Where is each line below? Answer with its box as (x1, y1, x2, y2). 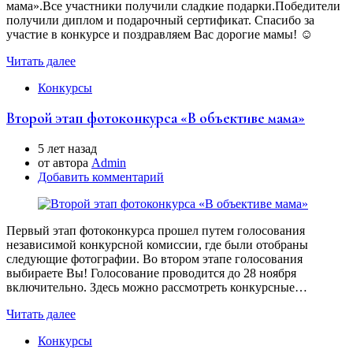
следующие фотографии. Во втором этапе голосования (6, 252, 303, 266)
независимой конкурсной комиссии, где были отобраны (6, 238, 308, 252)
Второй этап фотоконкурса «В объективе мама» (6, 110, 305, 128)
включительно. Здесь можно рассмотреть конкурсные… (6, 281, 307, 295)
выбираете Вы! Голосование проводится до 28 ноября (6, 266, 296, 281)
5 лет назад (38, 142, 97, 156)
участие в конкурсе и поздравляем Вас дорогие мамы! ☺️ (6, 27, 313, 41)
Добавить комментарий (38, 170, 164, 184)
